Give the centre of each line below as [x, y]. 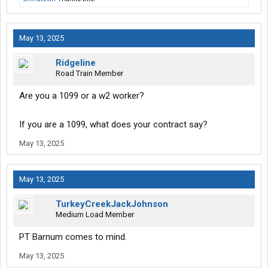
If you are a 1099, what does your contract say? [113, 125]
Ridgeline [76, 63]
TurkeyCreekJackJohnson [112, 204]
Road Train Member [89, 74]
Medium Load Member [95, 215]
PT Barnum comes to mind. [73, 237]
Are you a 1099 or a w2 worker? [82, 96]
